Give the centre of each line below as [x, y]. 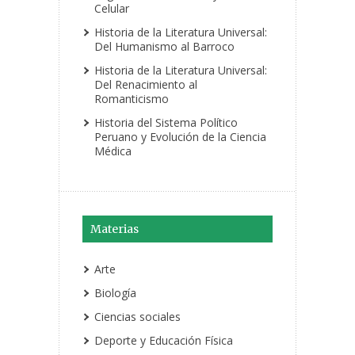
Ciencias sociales [137, 317]
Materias [115, 229]
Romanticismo [132, 99]
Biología [115, 293]
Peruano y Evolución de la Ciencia [180, 137]
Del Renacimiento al [146, 85]
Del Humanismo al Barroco [164, 47]
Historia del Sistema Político [166, 123]
